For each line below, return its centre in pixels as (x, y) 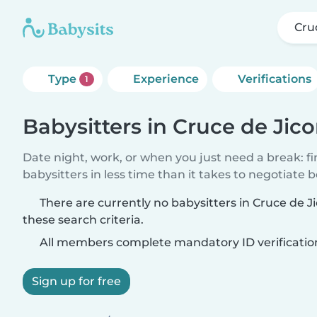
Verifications (274, 79)
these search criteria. (83, 220)
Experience (166, 79)
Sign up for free (76, 281)
